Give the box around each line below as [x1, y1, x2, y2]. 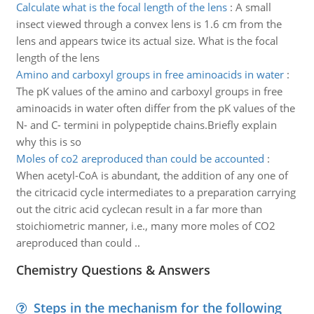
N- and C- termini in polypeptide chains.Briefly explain [15, 118, 277, 132]
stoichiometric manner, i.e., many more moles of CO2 [15, 219, 275, 233]
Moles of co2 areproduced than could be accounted [15, 151, 264, 165]
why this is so [15, 135, 81, 149]
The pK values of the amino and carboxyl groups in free [15, 84, 282, 98]
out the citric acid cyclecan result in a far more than [15, 202, 262, 216]
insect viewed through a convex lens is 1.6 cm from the [15, 17, 282, 31]
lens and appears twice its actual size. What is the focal [15, 34, 278, 48]
